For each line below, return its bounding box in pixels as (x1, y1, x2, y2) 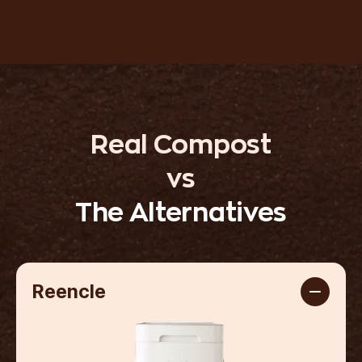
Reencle (32, 280, 106, 303)
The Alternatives (75, 200, 287, 226)
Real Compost (90, 133, 271, 158)
